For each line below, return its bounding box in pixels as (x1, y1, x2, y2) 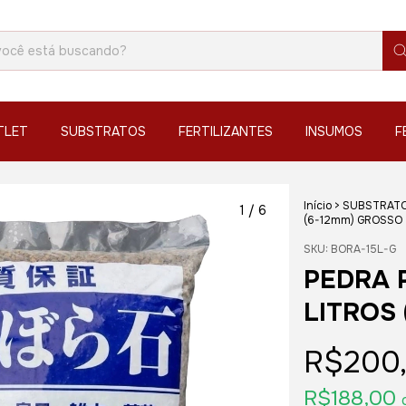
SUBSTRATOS (61, 123, 146, 140)
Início (303, 198, 332, 213)
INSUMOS (305, 123, 362, 140)
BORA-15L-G (330, 242, 396, 256)
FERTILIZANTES (179, 123, 273, 140)
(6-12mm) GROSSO (303, 213, 402, 227)
